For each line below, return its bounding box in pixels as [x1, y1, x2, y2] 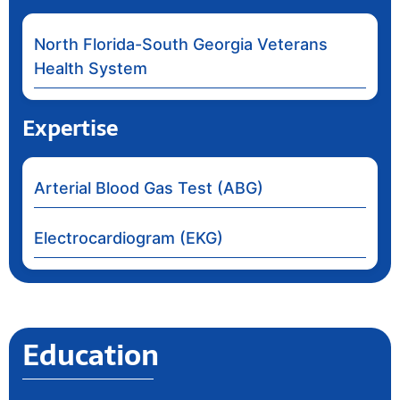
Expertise [22, 110, 118, 146]
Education [22, 331, 159, 379]
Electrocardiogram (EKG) [34, 228, 223, 247]
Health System [34, 58, 147, 78]
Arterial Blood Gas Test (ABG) [34, 178, 263, 197]
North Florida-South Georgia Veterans [34, 34, 328, 54]
